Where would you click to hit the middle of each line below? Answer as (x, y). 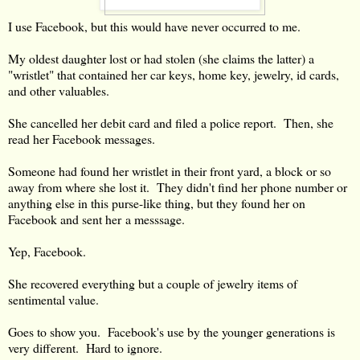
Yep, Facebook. (47, 251)
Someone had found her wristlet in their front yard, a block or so (170, 170)
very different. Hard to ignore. (85, 347)
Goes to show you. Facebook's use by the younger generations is (172, 331)
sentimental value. (53, 299)
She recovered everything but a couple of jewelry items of (153, 283)
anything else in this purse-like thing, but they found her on (157, 202)
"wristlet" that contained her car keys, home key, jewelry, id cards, (174, 74)
